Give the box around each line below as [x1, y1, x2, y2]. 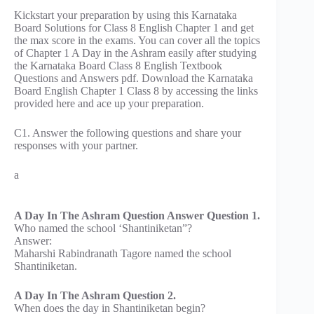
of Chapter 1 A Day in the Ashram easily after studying [14, 46, 257, 59]
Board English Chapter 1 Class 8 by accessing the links [14, 84, 258, 97]
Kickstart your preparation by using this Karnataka [14, 8, 237, 21]
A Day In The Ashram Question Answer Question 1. [14, 209, 260, 221]
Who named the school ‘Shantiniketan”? [14, 221, 192, 234]
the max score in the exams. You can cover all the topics [14, 34, 260, 46]
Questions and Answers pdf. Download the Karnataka [14, 71, 253, 84]
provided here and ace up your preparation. [14, 97, 204, 109]
